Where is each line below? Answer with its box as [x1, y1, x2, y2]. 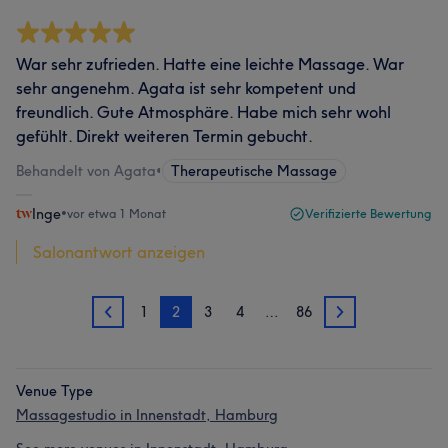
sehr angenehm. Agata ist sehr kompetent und [16, 78, 356, 98]
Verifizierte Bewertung [305, 206, 432, 221]
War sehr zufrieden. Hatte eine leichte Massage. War [16, 54, 404, 74]
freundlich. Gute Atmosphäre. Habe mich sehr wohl [16, 102, 391, 122]
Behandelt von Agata [16, 162, 156, 180]
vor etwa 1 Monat [67, 206, 166, 221]
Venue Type [16, 382, 93, 400]
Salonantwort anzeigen [33, 242, 205, 262]
